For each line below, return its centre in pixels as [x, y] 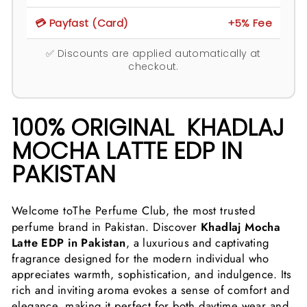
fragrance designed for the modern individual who [140, 258]
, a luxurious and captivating [197, 242]
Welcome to [42, 210]
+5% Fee [250, 23]
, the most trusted [210, 210]
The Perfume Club [119, 210]
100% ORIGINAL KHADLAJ [148, 127]
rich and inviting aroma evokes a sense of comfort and [150, 290]
